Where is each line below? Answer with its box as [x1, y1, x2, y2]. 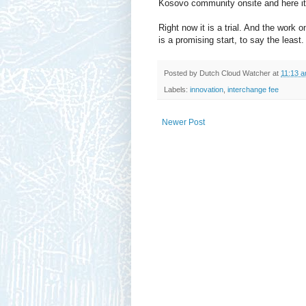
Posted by [164, 69, 199, 78]
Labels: [164, 85, 190, 94]
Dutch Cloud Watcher [199, 69, 270, 78]
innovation [190, 85, 223, 94]
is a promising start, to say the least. [158, 35, 304, 46]
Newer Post [162, 117, 205, 128]
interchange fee [227, 85, 279, 94]
